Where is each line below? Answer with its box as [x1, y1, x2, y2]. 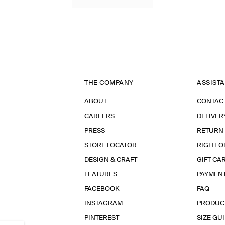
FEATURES [84, 171, 117, 178]
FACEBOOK [84, 186, 120, 192]
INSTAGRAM [84, 200, 123, 207]
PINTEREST [84, 215, 119, 221]
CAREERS [84, 113, 115, 120]
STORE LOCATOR [84, 142, 137, 149]
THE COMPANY [84, 80, 134, 86]
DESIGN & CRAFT [84, 157, 137, 163]
